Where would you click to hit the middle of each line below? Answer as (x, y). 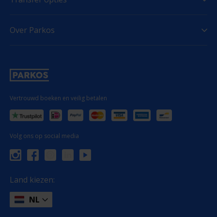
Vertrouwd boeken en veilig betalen (58, 98)
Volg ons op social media (44, 136)
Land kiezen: (32, 180)
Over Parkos (32, 30)
